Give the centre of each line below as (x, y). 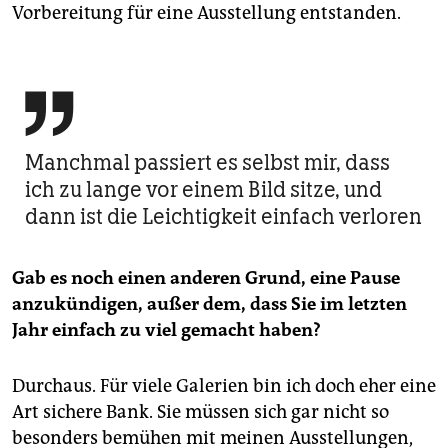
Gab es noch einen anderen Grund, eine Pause (206, 277)
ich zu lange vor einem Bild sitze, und (203, 189)
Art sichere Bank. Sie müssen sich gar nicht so (200, 411)
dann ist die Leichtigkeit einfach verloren (223, 216)
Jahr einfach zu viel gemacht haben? (166, 329)
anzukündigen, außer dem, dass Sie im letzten (209, 303)
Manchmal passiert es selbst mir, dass (207, 162)
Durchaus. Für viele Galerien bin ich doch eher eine (224, 385)
